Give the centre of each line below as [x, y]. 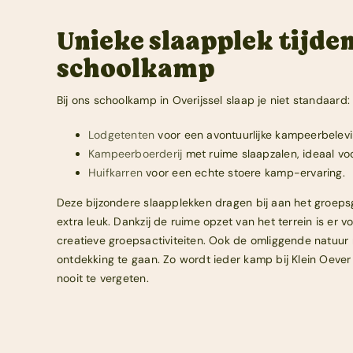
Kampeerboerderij [135, 153]
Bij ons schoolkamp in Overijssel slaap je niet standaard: [203, 100]
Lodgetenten [121, 134]
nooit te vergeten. [102, 278]
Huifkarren [115, 172]
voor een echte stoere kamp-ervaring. [244, 172]
